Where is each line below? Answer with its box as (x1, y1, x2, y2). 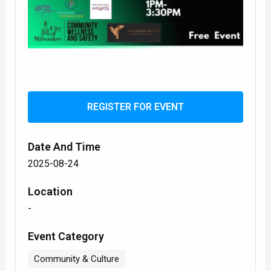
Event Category (28, 229, 105, 243)
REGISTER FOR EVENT (87, 100, 184, 113)
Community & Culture (34, 253, 120, 264)
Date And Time (28, 140, 101, 153)
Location (28, 184, 73, 198)
